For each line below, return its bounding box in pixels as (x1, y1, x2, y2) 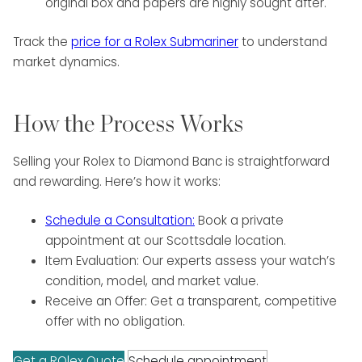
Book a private (195, 211, 284, 229)
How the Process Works (13, 112, 243, 137)
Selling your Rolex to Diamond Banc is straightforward (13, 153, 330, 170)
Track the (13, 32, 71, 50)
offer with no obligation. (45, 312, 185, 330)
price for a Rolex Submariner (71, 32, 238, 50)
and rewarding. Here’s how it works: (13, 173, 221, 191)
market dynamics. (13, 53, 120, 70)
